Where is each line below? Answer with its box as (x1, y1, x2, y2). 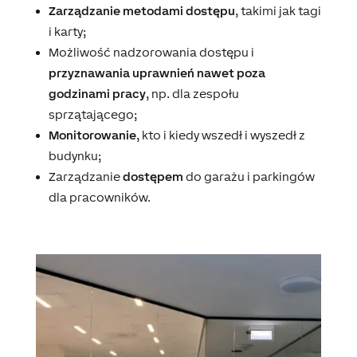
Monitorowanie (48, 128, 136, 142)
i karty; (48, 25, 86, 38)
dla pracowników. (48, 190, 151, 204)
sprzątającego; (48, 108, 137, 121)
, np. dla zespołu (145, 87, 239, 100)
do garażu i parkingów (182, 170, 315, 183)
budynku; (48, 149, 101, 163)
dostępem (122, 170, 183, 183)
